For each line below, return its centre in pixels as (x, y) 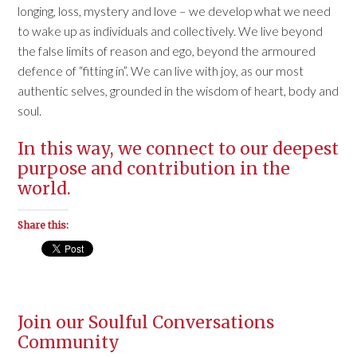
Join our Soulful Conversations (146, 322)
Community (69, 342)
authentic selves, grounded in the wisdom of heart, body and (178, 90)
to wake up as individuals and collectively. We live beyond (171, 30)
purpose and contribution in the (154, 168)
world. (45, 188)
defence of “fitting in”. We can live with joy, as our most (161, 70)
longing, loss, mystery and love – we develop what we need (175, 10)
